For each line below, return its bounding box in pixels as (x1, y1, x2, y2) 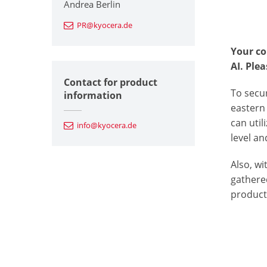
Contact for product (64, 75, 157, 89)
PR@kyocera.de (77, 19, 132, 30)
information (64, 88, 122, 102)
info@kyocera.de (77, 119, 136, 131)
